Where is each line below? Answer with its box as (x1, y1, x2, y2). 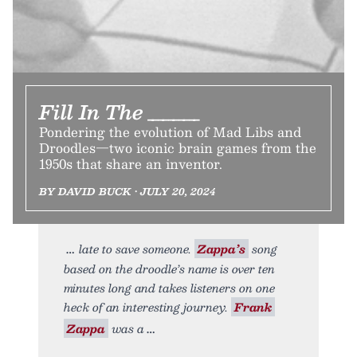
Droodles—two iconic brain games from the (39, 136, 316, 159)
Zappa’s (198, 238, 245, 258)
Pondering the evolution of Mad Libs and (39, 120, 301, 143)
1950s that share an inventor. (39, 152, 222, 175)
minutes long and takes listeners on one (64, 277, 275, 297)
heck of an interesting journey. (64, 296, 231, 316)
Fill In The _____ (39, 95, 201, 127)
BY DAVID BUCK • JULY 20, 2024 (39, 182, 215, 199)
